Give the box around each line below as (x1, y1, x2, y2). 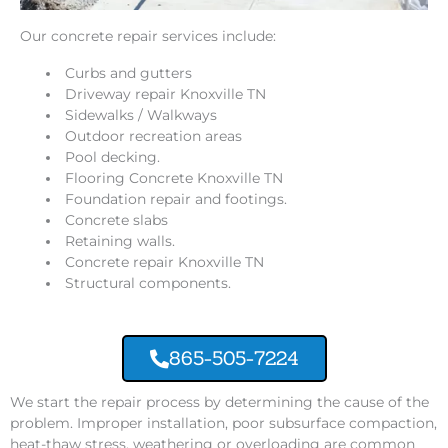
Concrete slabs (65, 212, 169, 229)
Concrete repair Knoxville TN (65, 254, 265, 271)
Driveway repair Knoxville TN (65, 86, 267, 103)
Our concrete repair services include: (20, 28, 276, 45)
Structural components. (65, 275, 232, 292)
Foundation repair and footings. (65, 191, 288, 208)
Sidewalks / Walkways (65, 107, 218, 124)
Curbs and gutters (65, 65, 193, 82)
